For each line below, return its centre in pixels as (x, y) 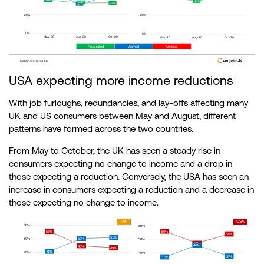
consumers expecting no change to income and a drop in (121, 163)
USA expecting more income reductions (121, 80)
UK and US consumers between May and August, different (122, 115)
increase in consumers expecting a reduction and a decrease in (131, 189)
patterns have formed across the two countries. (101, 128)
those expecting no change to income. (84, 202)
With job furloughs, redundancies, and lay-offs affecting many (128, 103)
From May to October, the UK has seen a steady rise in (115, 150)
